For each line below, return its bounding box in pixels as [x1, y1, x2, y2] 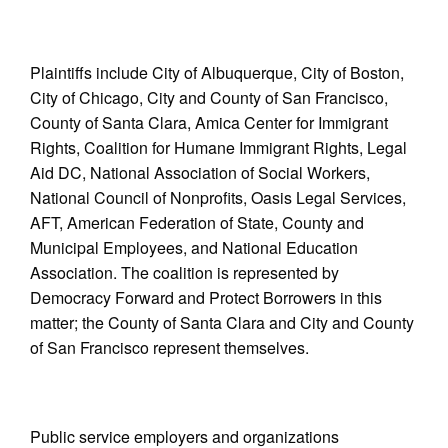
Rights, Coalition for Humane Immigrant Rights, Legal [30, 136, 407, 159]
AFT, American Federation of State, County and [30, 211, 364, 234]
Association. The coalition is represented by [30, 261, 339, 284]
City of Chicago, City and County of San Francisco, [30, 86, 388, 109]
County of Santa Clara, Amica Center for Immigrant [30, 111, 388, 134]
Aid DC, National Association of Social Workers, [30, 161, 370, 184]
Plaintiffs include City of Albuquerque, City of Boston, [30, 61, 404, 84]
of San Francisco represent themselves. [30, 336, 309, 359]
